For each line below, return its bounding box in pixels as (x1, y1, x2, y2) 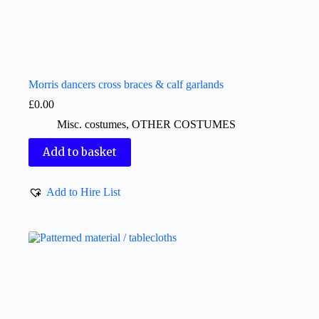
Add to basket (43, 145, 117, 159)
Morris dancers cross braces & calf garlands (28, 78, 224, 90)
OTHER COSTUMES (132, 117, 236, 130)
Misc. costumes (57, 117, 126, 130)
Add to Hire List (46, 185, 120, 198)
